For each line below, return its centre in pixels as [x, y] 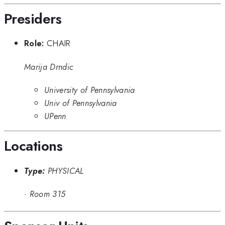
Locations [33, 146]
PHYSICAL [66, 171]
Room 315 [47, 194]
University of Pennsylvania [90, 90]
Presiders [33, 19]
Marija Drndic [49, 67]
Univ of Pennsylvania [81, 103]
